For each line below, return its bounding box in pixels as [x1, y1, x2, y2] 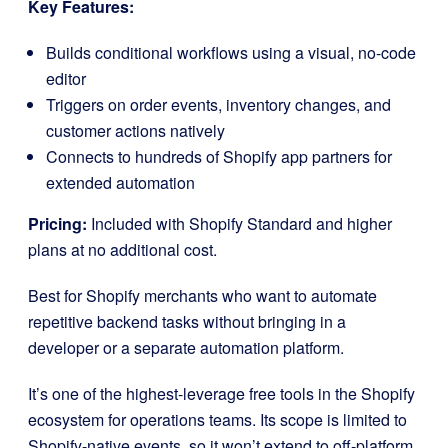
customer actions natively [46, 118, 225, 142]
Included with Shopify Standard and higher [87, 211, 392, 235]
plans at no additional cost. [28, 237, 217, 261]
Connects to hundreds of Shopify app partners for [46, 144, 392, 168]
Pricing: [28, 211, 87, 235]
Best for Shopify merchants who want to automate [28, 283, 377, 307]
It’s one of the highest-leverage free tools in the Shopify [28, 381, 415, 405]
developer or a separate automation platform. [28, 335, 344, 359]
